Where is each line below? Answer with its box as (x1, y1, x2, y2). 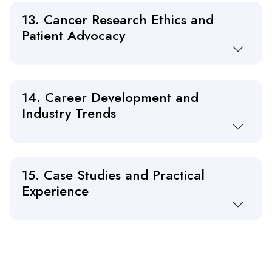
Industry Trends (22, 103, 116, 123)
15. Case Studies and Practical (22, 165, 205, 185)
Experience (22, 181, 89, 201)
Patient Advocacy (22, 25, 125, 46)
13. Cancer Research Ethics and (22, 10, 214, 30)
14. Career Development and (22, 87, 199, 107)
